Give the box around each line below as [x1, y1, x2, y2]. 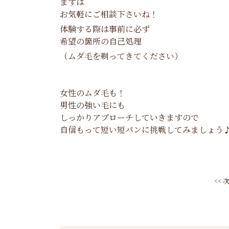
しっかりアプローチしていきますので [60, 111, 199, 123]
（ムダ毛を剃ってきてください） [60, 50, 182, 62]
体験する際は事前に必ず [60, 22, 150, 35]
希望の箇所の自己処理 [60, 35, 142, 47]
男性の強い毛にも [60, 99, 125, 111]
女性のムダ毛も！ [60, 86, 125, 99]
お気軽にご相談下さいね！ [60, 8, 158, 20]
